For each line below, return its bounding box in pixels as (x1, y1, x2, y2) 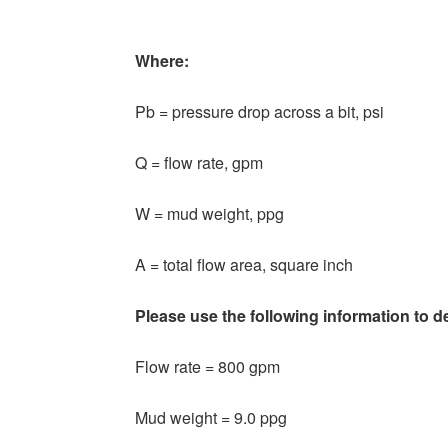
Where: (135, 49, 189, 73)
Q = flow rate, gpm (135, 151, 263, 175)
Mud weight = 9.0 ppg (135, 406, 287, 430)
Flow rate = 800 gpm (135, 355, 280, 379)
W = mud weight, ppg (135, 202, 284, 226)
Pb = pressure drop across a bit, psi (135, 100, 384, 124)
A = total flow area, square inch (135, 253, 353, 277)
